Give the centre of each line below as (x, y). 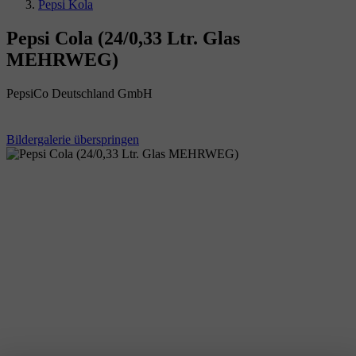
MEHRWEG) (62, 59)
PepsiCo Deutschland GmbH (79, 93)
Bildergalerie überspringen (73, 139)
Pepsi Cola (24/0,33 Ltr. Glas (123, 38)
